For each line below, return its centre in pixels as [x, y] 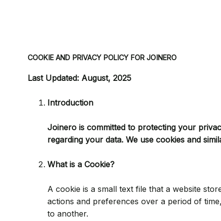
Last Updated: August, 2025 [79, 78]
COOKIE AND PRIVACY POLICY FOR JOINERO [102, 57]
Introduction [70, 103]
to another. [68, 214]
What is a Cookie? [81, 164]
